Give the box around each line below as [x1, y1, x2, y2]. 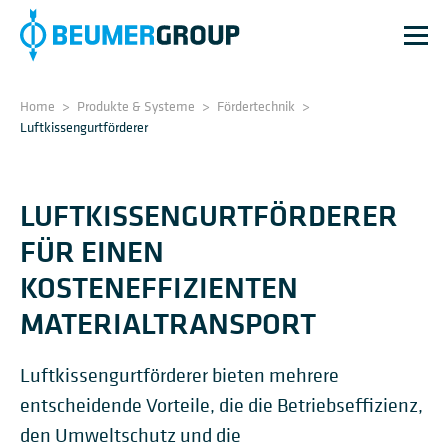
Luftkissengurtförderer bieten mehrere [20, 363, 339, 388]
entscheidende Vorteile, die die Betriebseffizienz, [20, 393, 423, 418]
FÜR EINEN [20, 231, 164, 271]
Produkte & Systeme [77, 96, 195, 115]
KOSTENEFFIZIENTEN [20, 267, 298, 307]
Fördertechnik [217, 96, 295, 115]
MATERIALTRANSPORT [20, 303, 316, 343]
